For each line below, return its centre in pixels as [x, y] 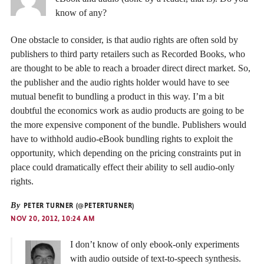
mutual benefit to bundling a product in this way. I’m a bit [117, 97]
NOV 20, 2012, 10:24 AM [53, 219]
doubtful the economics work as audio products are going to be [127, 111]
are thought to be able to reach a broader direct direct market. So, [131, 68]
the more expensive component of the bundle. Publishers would [128, 125]
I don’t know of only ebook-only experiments [155, 244]
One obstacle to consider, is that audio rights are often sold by [124, 40]
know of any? [81, 12]
